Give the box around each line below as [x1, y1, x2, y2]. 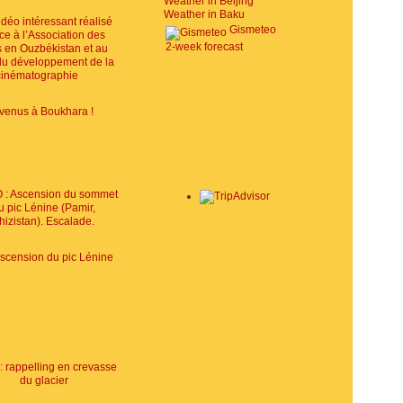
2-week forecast [166, 40, 243, 53]
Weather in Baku [164, 8, 245, 21]
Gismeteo [229, 23, 276, 36]
